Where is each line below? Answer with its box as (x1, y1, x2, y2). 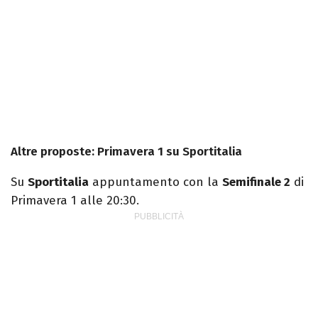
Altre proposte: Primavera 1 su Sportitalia (11, 143, 242, 159)
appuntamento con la (89, 174, 222, 190)
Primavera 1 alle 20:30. (11, 192, 139, 208)
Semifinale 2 (222, 174, 290, 190)
